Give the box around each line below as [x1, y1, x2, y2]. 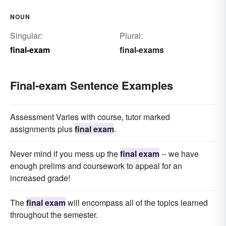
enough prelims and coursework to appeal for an [10, 160, 182, 172]
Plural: [119, 30, 143, 42]
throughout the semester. [10, 209, 98, 221]
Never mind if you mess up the [10, 148, 120, 160]
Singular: [10, 30, 42, 42]
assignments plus [10, 123, 75, 135]
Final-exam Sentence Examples [10, 77, 173, 94]
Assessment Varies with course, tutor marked [10, 111, 170, 123]
